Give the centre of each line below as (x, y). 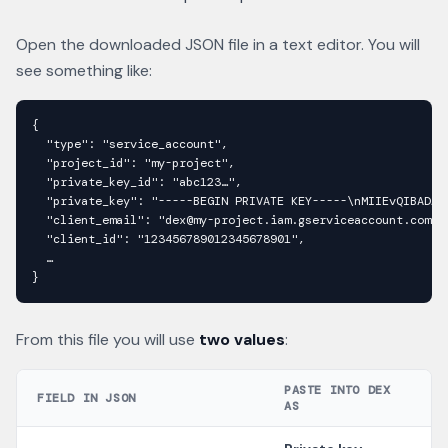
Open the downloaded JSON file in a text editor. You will (218, 44)
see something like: (84, 70)
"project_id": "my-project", (133, 163)
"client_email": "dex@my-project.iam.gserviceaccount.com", (238, 220)
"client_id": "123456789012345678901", (168, 239)
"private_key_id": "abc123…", (137, 182)
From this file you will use (107, 339)
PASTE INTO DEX (337, 390)
